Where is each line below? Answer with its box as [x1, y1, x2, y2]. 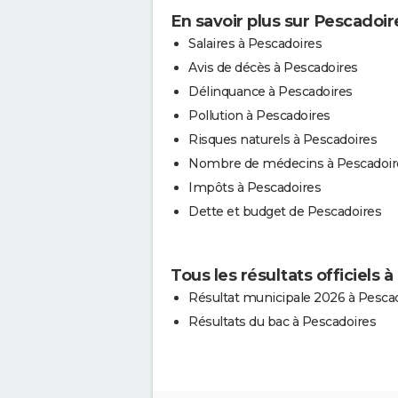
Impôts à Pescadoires [188, 179, 321, 195]
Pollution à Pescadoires [188, 107, 330, 123]
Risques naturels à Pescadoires [188, 131, 377, 147]
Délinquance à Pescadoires [188, 83, 353, 99]
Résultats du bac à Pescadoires [188, 313, 376, 330]
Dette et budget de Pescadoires [188, 203, 381, 219]
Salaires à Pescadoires [188, 35, 322, 52]
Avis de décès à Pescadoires [188, 59, 358, 76]
